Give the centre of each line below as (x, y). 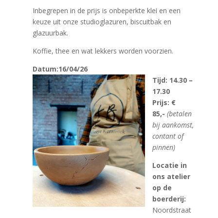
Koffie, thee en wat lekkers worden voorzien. (103, 51)
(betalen (180, 114)
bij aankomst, (173, 125)
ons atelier (172, 176)
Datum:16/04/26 (60, 69)
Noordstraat (172, 210)
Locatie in (170, 165)
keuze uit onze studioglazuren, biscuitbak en (102, 22)
